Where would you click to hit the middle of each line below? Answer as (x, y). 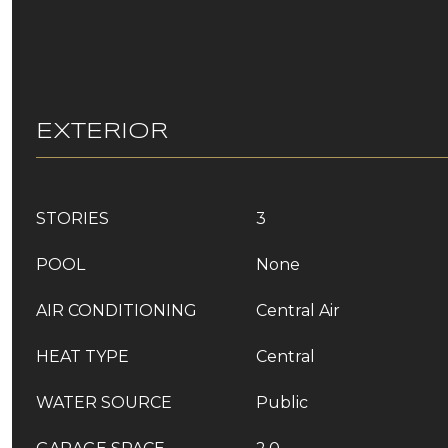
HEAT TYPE (82, 356)
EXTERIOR (102, 132)
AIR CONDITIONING (116, 310)
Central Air (298, 310)
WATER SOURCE (104, 402)
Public (282, 402)
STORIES (72, 218)
